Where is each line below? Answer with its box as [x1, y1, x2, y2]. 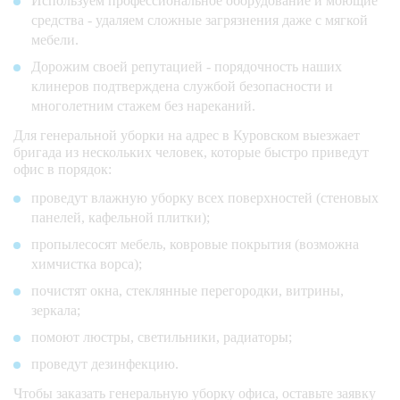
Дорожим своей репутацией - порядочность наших [31, 58, 342, 74]
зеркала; [31, 302, 80, 318]
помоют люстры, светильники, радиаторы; [31, 329, 292, 345]
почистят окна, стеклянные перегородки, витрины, [31, 282, 344, 298]
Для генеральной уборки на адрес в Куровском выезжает [13, 127, 360, 143]
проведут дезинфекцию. [31, 355, 179, 371]
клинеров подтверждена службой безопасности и [31, 78, 333, 94]
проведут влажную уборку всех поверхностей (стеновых [31, 189, 379, 205]
